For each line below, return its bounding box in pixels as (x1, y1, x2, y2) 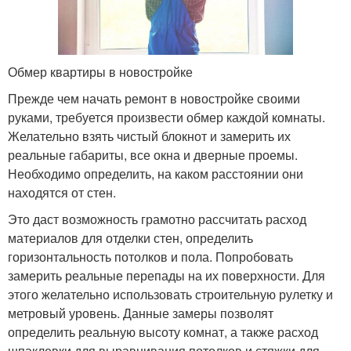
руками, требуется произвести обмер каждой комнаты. (8, 107, 325, 126)
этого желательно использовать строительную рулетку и (8, 284, 333, 303)
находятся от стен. (8, 183, 116, 201)
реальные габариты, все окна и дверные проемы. (8, 145, 298, 164)
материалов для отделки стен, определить (8, 228, 253, 247)
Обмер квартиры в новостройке (8, 62, 193, 81)
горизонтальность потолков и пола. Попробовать (8, 247, 293, 266)
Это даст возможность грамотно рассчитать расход (8, 209, 306, 228)
